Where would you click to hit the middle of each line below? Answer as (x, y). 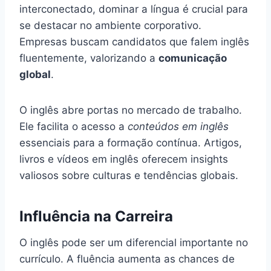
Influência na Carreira (96, 216)
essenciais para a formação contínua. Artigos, (131, 142)
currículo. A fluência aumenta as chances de (127, 259)
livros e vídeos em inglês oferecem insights (124, 159)
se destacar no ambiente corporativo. (110, 25)
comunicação (193, 58)
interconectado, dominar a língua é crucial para (134, 9)
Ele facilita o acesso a (73, 126)
